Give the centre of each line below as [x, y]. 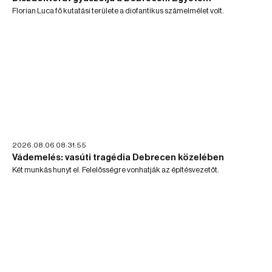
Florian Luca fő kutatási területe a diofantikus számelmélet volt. [118, 11]
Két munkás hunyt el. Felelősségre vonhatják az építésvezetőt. [116, 169]
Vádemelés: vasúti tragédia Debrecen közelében [118, 157]
